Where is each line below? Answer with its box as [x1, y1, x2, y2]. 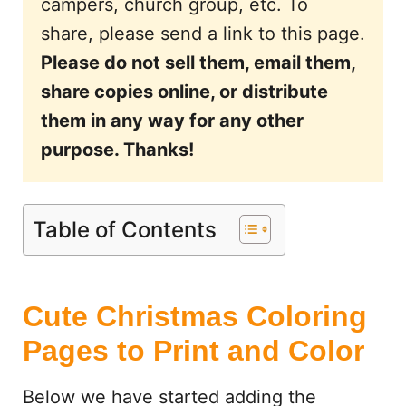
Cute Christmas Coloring [22, 300, 367, 333]
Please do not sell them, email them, [40, 52, 355, 73]
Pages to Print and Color [22, 334, 364, 367]
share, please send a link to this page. [40, 23, 365, 44]
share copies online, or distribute [40, 81, 328, 102]
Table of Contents [32, 216, 217, 243]
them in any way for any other [40, 110, 304, 131]
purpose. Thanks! [40, 139, 194, 160]
